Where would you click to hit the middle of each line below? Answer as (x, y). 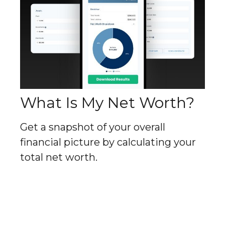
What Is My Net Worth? (107, 102)
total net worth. (59, 157)
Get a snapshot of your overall (93, 127)
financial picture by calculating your (108, 142)
